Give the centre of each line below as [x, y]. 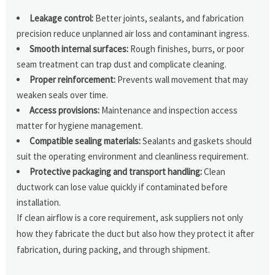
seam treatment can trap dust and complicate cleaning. [122, 64]
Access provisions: [65, 110]
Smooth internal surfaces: [79, 48]
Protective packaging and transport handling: [116, 171]
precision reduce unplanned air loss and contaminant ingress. [133, 33]
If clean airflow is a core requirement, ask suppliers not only [130, 217]
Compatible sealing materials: [85, 141]
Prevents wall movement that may [182, 79]
